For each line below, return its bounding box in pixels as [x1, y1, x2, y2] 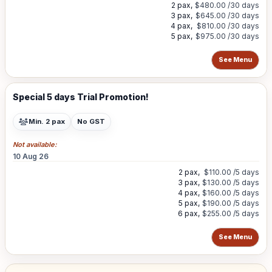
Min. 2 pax [29, 117, 65, 126]
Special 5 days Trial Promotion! [13, 92, 149, 102]
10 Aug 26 [13, 152, 49, 161]
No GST [77, 117, 105, 126]
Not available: [13, 140, 57, 149]
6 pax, [178, 209, 200, 218]
